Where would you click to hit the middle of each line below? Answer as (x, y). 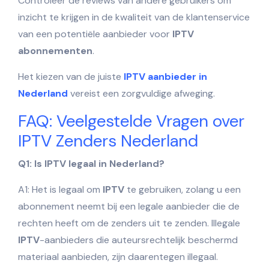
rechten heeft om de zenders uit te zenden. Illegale (129, 223)
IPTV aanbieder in (165, 76)
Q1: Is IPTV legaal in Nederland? (91, 163)
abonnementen (55, 50)
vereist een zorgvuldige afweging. (141, 93)
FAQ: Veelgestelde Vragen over (131, 121)
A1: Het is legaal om (60, 189)
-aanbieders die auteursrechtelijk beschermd (139, 240)
